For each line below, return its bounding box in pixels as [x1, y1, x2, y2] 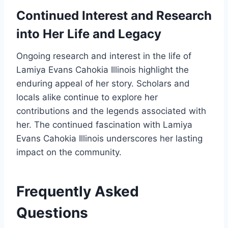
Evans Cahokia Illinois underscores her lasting [16, 133, 203, 144]
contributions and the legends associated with [16, 106, 206, 117]
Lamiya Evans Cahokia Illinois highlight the [16, 65, 189, 75]
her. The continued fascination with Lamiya [16, 120, 192, 130]
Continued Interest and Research [16, 8, 212, 23]
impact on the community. [16, 147, 122, 158]
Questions [16, 204, 88, 222]
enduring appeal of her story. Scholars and [16, 78, 190, 89]
